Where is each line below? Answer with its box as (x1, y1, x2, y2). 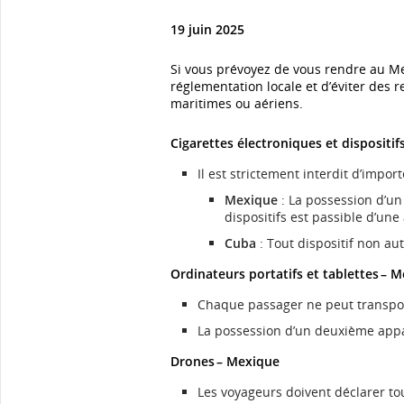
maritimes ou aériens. (170, 95, 303, 112)
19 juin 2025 (170, 21, 244, 38)
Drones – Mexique (170, 353, 280, 370)
